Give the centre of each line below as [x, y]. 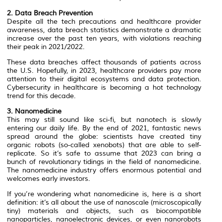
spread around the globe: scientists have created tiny [104, 137]
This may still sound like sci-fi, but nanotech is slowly [104, 120]
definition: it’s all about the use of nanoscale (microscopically [104, 203]
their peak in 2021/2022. [46, 47]
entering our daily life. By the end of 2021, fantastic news [104, 128]
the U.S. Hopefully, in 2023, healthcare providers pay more [104, 71]
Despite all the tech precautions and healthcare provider [104, 22]
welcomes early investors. [49, 179]
